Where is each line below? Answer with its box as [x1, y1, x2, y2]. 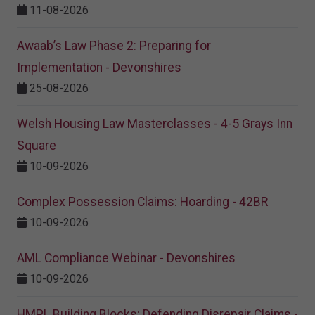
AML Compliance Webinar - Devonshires [17, 251, 236, 266]
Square [17, 139, 56, 153]
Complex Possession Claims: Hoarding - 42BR [17, 195, 268, 210]
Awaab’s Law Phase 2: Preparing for [17, 39, 211, 53]
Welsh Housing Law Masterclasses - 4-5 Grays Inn [17, 117, 292, 131]
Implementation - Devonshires [17, 60, 181, 75]
